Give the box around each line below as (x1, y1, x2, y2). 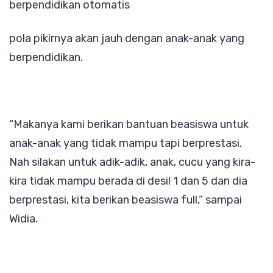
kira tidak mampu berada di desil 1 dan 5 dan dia (9, 174, 247, 188)
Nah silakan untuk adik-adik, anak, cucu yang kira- (9, 155, 255, 169)
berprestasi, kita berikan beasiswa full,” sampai (9, 193, 242, 207)
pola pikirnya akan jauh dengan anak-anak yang (9, 32, 244, 46)
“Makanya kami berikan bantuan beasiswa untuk (9, 118, 249, 132)
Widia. (9, 212, 38, 226)
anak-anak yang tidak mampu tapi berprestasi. (9, 136, 242, 151)
